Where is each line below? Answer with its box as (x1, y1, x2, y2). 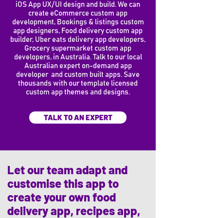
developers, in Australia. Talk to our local (14, 54, 142, 61)
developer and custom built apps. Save (16, 71, 140, 78)
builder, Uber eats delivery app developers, (10, 36, 145, 43)
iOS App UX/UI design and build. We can (16, 1, 140, 8)
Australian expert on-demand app (24, 62, 132, 70)
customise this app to (7, 176, 119, 190)
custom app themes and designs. (26, 89, 130, 96)
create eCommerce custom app (28, 10, 127, 17)
